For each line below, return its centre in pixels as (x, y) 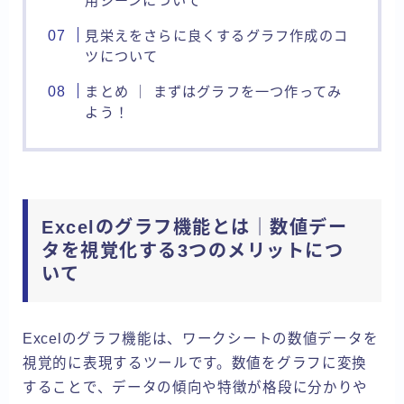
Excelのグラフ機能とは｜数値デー (194, 227)
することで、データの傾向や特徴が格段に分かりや (196, 387)
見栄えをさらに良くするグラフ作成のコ (216, 35)
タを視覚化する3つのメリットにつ (193, 250)
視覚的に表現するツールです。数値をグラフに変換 (195, 363)
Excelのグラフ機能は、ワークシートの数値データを (201, 338)
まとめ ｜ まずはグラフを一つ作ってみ (214, 91)
